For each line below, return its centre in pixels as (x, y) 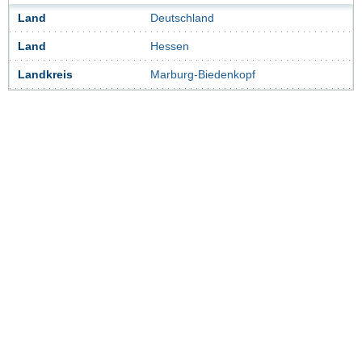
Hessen (170, 47)
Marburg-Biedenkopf (203, 75)
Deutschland (182, 19)
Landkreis (45, 75)
